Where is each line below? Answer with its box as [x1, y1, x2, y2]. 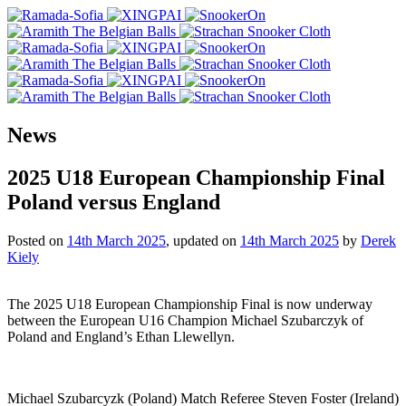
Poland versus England [7, 189, 220, 214]
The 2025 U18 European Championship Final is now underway [7, 295, 372, 312]
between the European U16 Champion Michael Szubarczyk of [7, 312, 363, 328]
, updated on [166, 232, 240, 248]
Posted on [7, 232, 67, 248]
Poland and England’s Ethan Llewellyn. [7, 328, 235, 344]
